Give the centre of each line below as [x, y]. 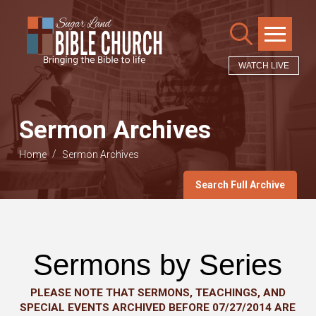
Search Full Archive [241, 185]
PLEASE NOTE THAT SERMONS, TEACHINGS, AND [158, 293]
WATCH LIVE [264, 66]
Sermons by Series [158, 265]
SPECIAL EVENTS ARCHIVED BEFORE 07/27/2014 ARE [158, 308]
